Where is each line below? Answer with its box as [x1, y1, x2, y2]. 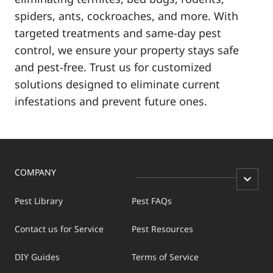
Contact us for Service [15, 222, 104, 235]
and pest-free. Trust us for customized [15, 59, 211, 74]
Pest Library [15, 194, 63, 207]
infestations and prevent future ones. [15, 93, 207, 108]
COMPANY [15, 166, 56, 178]
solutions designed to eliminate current [15, 76, 220, 91]
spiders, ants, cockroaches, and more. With [15, 8, 238, 23]
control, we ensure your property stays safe [15, 42, 239, 57]
